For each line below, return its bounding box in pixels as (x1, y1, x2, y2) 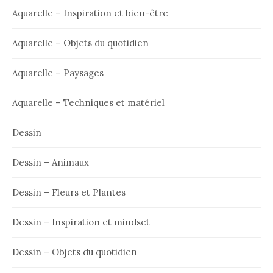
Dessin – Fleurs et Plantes (12, 186, 126, 198)
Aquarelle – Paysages (12, 66, 104, 79)
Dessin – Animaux (12, 156, 89, 168)
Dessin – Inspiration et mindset (12, 216, 150, 228)
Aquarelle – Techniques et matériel (12, 96, 165, 108)
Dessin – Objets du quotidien (12, 246, 137, 258)
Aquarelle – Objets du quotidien (12, 37, 149, 49)
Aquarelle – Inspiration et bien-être (12, 7, 168, 19)
